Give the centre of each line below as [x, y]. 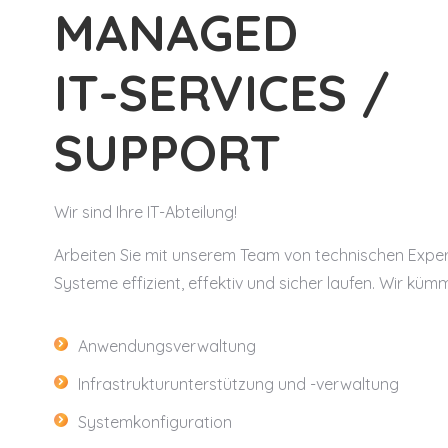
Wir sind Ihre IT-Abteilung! [145, 211]
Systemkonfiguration [154, 421]
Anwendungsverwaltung [166, 345]
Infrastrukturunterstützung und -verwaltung [238, 383]
